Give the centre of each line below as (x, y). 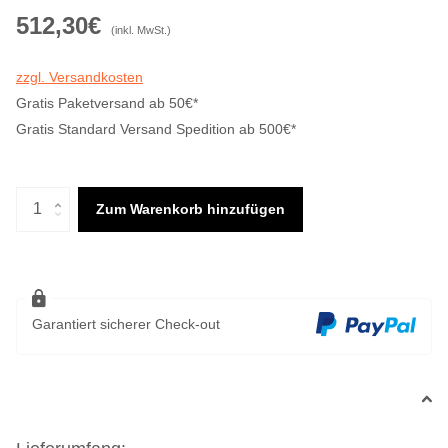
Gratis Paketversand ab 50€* (107, 103)
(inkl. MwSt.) (141, 30)
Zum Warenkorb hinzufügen (190, 209)
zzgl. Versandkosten (79, 77)
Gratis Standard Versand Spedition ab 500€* (156, 129)
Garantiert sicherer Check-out (126, 323)
